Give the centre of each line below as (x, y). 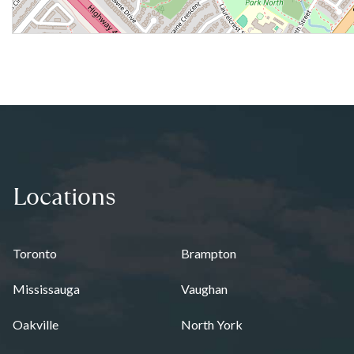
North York (211, 324)
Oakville (36, 324)
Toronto (35, 253)
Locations (64, 195)
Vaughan (204, 289)
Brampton (208, 253)
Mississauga (46, 289)
